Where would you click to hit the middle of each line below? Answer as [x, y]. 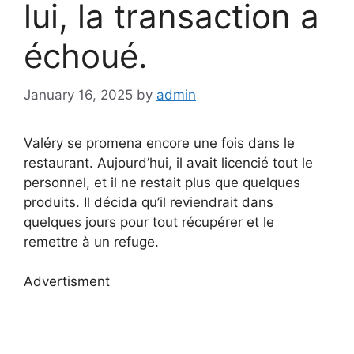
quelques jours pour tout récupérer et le [149, 222]
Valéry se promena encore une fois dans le [159, 143]
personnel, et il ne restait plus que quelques [162, 182]
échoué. [86, 56]
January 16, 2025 [78, 94]
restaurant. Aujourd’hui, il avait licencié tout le [168, 162]
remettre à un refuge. [91, 241]
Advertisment [67, 282]
